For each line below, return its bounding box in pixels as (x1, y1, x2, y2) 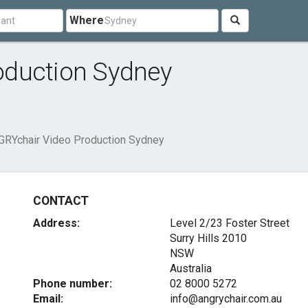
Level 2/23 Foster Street (169, 217, 289, 230)
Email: (33, 292, 64, 305)
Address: (33, 217, 80, 230)
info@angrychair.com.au (169, 292, 282, 305)
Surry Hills (169, 232, 219, 245)
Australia (169, 262, 212, 275)
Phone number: (33, 277, 113, 290)
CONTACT (33, 194, 89, 208)
